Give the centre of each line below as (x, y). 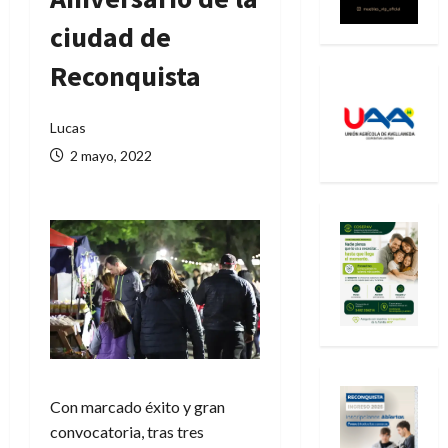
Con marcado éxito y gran (137, 407)
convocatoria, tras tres (127, 432)
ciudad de (110, 37)
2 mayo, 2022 (109, 155)
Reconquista (125, 76)
